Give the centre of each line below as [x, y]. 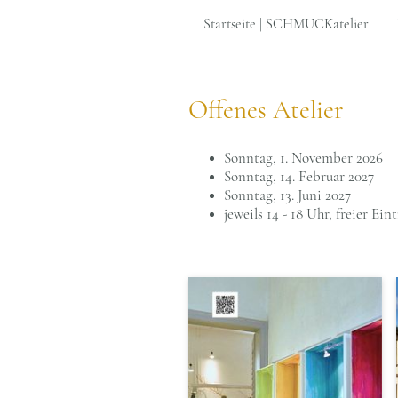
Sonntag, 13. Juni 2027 [287, 195]
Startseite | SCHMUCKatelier [286, 24]
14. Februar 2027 [325, 176]
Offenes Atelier [266, 110]
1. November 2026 [330, 157]
